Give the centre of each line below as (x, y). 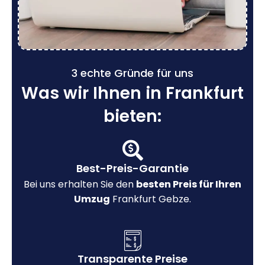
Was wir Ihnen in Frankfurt (132, 93)
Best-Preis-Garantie (132, 168)
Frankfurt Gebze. (151, 199)
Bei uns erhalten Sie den (80, 184)
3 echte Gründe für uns (132, 73)
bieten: (132, 116)
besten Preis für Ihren (189, 184)
